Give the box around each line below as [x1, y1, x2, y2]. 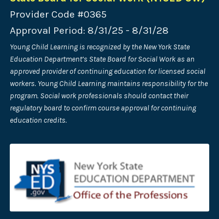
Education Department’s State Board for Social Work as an [10, 54, 195, 64]
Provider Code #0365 [10, 8, 107, 20]
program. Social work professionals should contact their [10, 90, 188, 100]
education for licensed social [114, 66, 205, 76]
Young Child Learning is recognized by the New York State [10, 42, 190, 51]
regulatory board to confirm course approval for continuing [10, 103, 196, 112]
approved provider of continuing [10, 66, 114, 76]
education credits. [10, 115, 67, 125]
